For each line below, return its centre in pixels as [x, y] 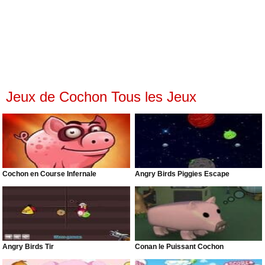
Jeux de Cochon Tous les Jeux [101, 97]
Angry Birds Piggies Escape [182, 174]
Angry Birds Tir [28, 247]
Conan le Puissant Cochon [180, 247]
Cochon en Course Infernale [50, 174]
